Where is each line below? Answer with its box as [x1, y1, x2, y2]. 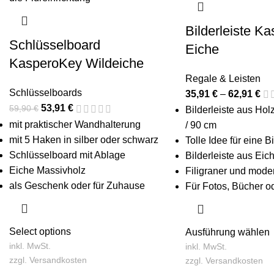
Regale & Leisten [185, 73, 261, 84]
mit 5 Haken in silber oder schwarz [9, 134, 158, 145]
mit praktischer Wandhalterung [9, 119, 141, 130]
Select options [9, 226, 71, 237]
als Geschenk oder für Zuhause [9, 180, 145, 191]
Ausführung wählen [185, 226, 270, 237]
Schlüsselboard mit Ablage [9, 149, 125, 160]
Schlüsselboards [9, 87, 82, 98]
